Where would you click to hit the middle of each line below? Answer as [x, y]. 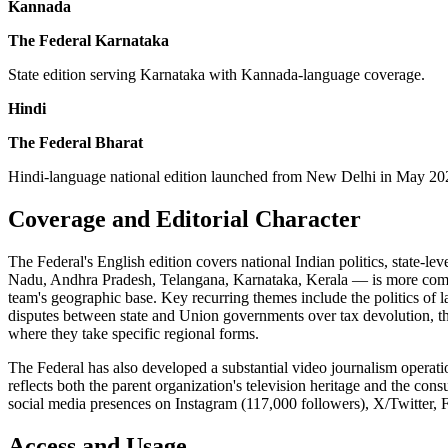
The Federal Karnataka [88, 41]
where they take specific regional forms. [133, 334]
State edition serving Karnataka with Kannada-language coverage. [216, 75]
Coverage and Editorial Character [184, 219]
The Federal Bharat [75, 143]
